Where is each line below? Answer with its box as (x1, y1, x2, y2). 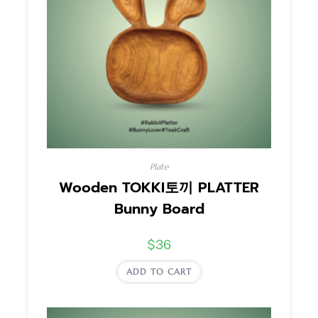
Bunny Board (114, 198, 204, 220)
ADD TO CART (126, 266, 192, 278)
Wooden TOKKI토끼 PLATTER (59, 177, 259, 199)
